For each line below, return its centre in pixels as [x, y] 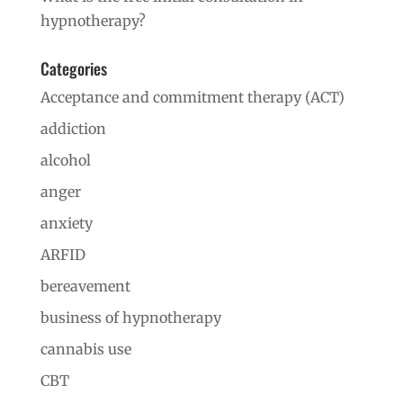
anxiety [66, 223]
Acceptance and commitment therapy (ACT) [192, 97]
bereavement [85, 286]
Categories [73, 68]
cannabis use [85, 349]
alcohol [65, 160]
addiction [73, 128]
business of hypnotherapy [130, 317]
